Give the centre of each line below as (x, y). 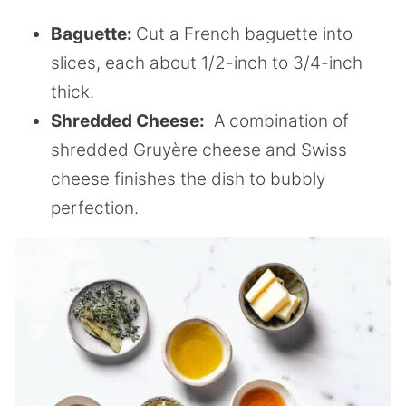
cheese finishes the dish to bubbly (188, 179)
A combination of (277, 121)
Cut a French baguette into (244, 34)
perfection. (95, 208)
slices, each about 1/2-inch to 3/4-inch (207, 63)
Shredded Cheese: (128, 121)
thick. (75, 92)
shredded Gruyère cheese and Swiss (199, 150)
